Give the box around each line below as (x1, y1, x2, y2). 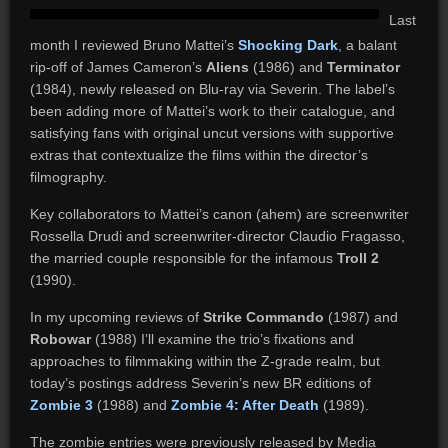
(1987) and (327, 309, 398, 325)
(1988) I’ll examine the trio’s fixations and (90, 331, 354, 347)
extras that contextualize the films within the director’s (29, 147, 368, 163)
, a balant (337, 37, 397, 53)
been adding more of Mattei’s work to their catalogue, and (29, 103, 395, 119)
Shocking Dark (237, 37, 338, 53)
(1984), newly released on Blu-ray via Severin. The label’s (29, 81, 395, 97)
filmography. (29, 169, 107, 185)
